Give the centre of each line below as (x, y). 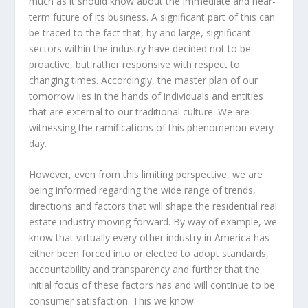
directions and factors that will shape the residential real (153, 206)
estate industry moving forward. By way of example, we (153, 222)
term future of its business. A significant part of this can (152, 17)
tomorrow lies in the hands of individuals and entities (146, 96)
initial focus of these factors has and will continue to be (152, 285)
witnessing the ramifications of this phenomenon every (152, 128)
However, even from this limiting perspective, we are (146, 175)
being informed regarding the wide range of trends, (143, 190)
